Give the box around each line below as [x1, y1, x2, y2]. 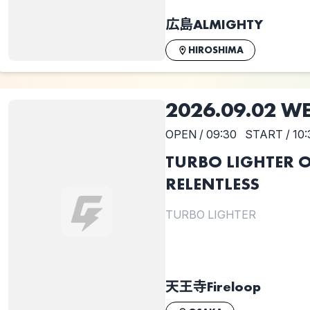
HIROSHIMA [188, 44, 244, 57]
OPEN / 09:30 [165, 127, 237, 142]
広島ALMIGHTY [165, 15, 263, 34]
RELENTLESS [165, 173, 259, 195]
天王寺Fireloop [165, 277, 261, 296]
